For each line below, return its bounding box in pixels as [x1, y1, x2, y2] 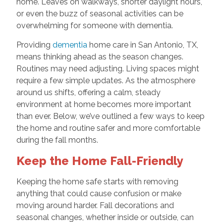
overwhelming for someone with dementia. [16, 20, 173, 30]
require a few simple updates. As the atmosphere [16, 75, 195, 85]
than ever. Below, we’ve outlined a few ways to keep [16, 111, 205, 121]
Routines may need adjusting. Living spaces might [16, 63, 199, 73]
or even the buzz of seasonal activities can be [16, 8, 183, 18]
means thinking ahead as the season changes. [16, 52, 183, 61]
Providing [16, 40, 53, 50]
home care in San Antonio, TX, [89, 40, 198, 50]
